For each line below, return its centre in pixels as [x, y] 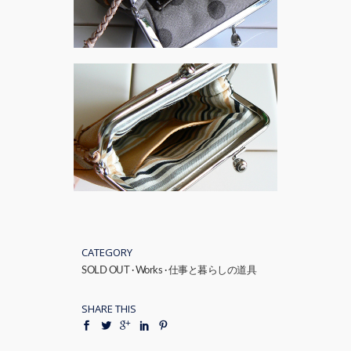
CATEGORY [107, 252]
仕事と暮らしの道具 [212, 271]
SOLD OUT [105, 271]
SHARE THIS [109, 309]
